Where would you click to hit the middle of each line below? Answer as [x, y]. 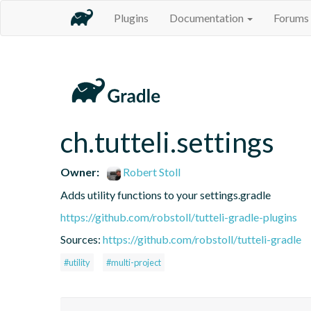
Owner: [80, 171]
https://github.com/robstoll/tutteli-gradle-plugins [179, 217]
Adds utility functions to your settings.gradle [166, 194]
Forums [291, 18]
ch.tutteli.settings [167, 142]
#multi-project [134, 262]
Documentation [208, 18]
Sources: [82, 239]
